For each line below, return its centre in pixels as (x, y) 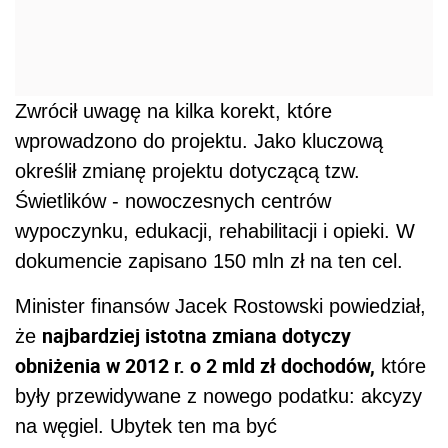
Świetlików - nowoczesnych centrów (173, 201)
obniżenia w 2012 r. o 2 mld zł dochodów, (195, 366)
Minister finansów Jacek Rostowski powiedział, (220, 306)
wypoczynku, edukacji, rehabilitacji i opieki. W (215, 231)
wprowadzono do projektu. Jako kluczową (199, 141)
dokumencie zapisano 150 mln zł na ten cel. (209, 261)
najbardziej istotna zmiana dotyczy (196, 336)
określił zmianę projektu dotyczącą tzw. (187, 171)
